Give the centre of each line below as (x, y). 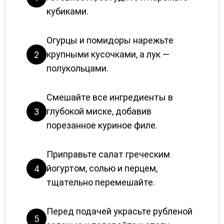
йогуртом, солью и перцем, (102, 168)
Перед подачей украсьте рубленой (119, 211)
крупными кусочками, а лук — (108, 54)
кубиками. (67, 11)
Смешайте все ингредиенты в (109, 97)
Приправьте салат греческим (108, 154)
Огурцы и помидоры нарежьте (110, 40)
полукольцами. (77, 68)
